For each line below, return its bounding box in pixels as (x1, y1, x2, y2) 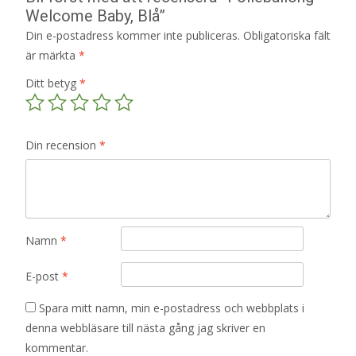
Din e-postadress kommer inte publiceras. (25, 28, 240, 44)
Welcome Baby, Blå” (25, 6, 165, 26)
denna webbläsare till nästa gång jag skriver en (25, 320, 265, 336)
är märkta (25, 48, 79, 64)
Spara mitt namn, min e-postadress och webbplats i (39, 300, 304, 316)
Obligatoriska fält (243, 28, 331, 44)
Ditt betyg (25, 75, 79, 91)
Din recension (25, 137, 99, 153)
